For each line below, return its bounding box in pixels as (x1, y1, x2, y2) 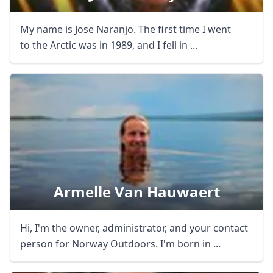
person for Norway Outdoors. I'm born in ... (20, 237, 221, 250)
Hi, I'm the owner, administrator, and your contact (20, 221, 248, 235)
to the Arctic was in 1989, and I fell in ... (20, 38, 197, 52)
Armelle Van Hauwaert (53, 182, 220, 202)
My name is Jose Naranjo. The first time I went (20, 23, 231, 36)
